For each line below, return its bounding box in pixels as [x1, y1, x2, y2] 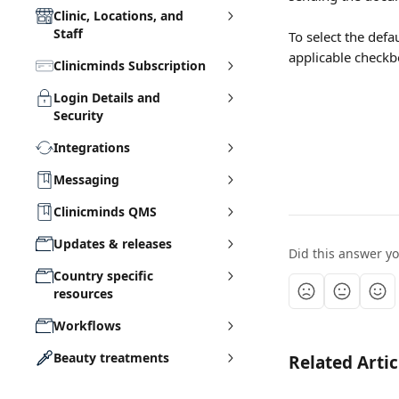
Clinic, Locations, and [53, 7, 183, 24]
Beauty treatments [53, 349, 169, 366]
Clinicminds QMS [53, 203, 157, 220]
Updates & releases [53, 235, 172, 252]
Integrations [53, 139, 130, 156]
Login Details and [53, 89, 160, 106]
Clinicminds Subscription [53, 57, 206, 74]
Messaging [53, 171, 119, 188]
